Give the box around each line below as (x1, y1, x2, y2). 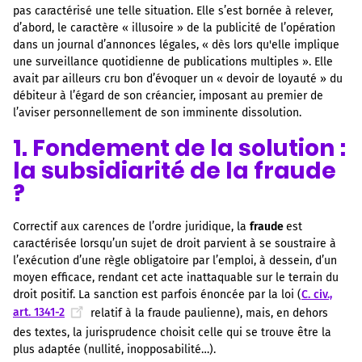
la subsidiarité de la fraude (13, 154, 336, 187)
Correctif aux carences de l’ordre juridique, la (13, 219, 250, 234)
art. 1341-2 (13, 305, 65, 320)
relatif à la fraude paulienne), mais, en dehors (87, 305, 328, 320)
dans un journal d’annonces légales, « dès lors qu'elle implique (13, 38, 339, 53)
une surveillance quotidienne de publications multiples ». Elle (13, 55, 333, 69)
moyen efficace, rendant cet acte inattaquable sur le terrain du (13, 270, 339, 284)
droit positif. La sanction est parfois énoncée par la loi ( (13, 287, 301, 301)
